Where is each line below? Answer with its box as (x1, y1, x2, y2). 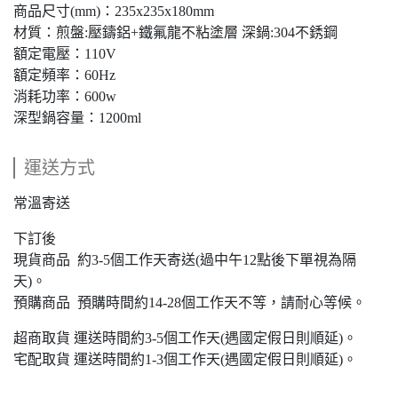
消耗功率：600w (13, 89, 116, 105)
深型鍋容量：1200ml (13, 110, 141, 126)
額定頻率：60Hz (13, 68, 115, 84)
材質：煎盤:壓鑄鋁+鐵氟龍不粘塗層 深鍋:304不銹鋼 (13, 25, 338, 41)
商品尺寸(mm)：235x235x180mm (13, 4, 214, 20)
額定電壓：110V (13, 46, 116, 62)
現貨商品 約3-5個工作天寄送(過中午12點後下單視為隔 (13, 252, 356, 268)
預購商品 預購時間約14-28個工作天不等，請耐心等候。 (13, 295, 366, 311)
